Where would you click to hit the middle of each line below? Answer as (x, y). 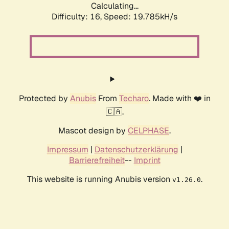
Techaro (134, 99)
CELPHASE (148, 131)
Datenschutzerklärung (136, 150)
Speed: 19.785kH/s (141, 17)
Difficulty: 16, (78, 17)
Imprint (147, 161)
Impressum (67, 150)
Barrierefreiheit (97, 161)
